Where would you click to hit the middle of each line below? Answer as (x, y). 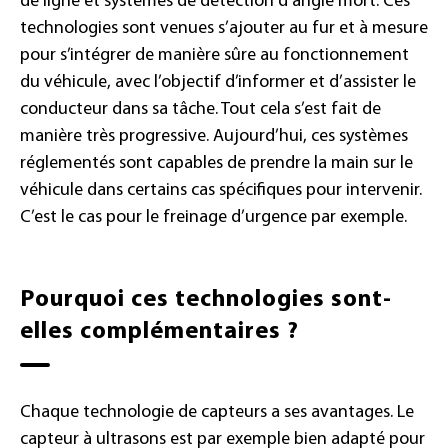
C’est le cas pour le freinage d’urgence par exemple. (213, 217)
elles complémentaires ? (159, 331)
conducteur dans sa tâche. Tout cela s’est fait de (200, 109)
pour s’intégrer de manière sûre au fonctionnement (214, 55)
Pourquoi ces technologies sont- (206, 299)
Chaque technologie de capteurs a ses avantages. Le (217, 412)
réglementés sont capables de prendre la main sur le (216, 163)
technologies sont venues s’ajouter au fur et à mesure (224, 28)
